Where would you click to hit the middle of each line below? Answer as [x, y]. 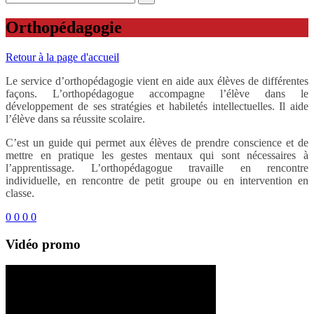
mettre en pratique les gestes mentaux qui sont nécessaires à [157, 155]
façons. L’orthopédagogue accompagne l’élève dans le [157, 93]
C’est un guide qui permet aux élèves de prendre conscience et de [157, 142]
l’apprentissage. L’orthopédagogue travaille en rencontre [157, 168]
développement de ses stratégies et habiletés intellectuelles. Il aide [157, 106]
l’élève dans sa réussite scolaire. [75, 118]
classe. [20, 193]
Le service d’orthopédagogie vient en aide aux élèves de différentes [157, 81]
